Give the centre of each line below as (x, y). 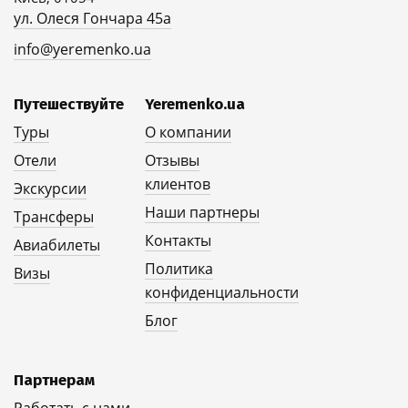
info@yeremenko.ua (82, 49)
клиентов (178, 184)
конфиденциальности (222, 292)
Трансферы (54, 217)
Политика (179, 269)
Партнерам (54, 380)
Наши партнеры (202, 212)
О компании (188, 132)
